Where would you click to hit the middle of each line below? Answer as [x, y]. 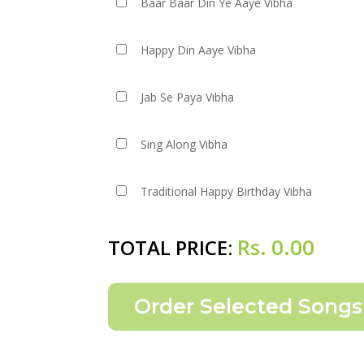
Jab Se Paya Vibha [188, 97]
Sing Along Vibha [184, 144]
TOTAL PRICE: [173, 247]
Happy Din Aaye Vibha [199, 50]
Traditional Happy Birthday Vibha [227, 191]
